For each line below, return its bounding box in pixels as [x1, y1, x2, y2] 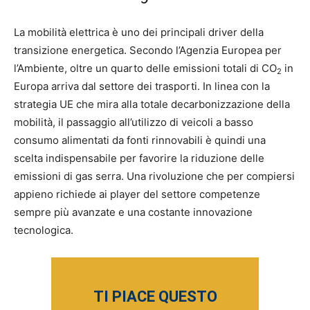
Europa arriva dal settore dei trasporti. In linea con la [14, 80, 270, 93]
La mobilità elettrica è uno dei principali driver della [14, 26, 264, 39]
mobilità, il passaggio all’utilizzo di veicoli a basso [14, 116, 253, 129]
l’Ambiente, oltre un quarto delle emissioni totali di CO [14, 62, 277, 75]
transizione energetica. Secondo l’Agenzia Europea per [14, 44, 282, 57]
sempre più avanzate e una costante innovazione [14, 206, 253, 219]
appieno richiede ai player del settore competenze [14, 188, 260, 201]
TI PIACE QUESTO [93, 288, 217, 306]
